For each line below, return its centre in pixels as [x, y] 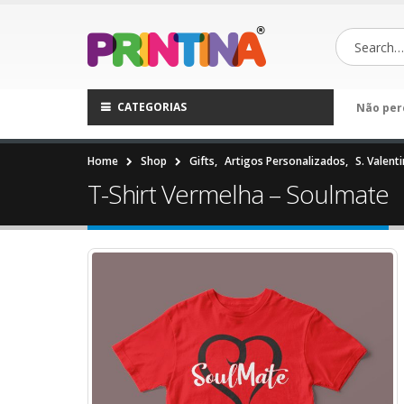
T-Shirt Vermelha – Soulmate [238, 194]
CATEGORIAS [151, 107]
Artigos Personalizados [285, 161]
